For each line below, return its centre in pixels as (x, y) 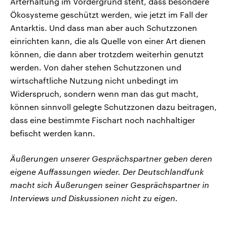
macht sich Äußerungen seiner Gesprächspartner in (110, 185)
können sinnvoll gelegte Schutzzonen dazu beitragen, (113, 107)
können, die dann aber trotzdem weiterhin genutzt (107, 54)
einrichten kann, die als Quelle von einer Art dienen (108, 41)
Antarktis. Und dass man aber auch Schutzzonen (104, 28)
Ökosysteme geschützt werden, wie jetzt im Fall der (109, 15)
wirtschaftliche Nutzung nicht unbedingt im (94, 81)
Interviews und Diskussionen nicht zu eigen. (94, 198)
